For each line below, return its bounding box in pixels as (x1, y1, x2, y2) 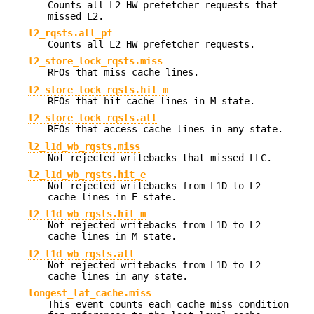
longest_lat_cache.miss (28, 287, 151, 299)
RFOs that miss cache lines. (48, 67, 199, 78)
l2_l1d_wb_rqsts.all (28, 247, 135, 259)
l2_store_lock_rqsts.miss (28, 55, 163, 67)
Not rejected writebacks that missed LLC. (48, 151, 272, 163)
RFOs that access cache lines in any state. (48, 123, 283, 135)
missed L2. (48, 10, 104, 22)
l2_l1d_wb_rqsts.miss (28, 140, 140, 152)
